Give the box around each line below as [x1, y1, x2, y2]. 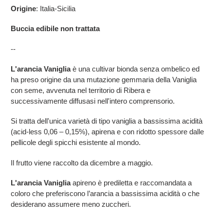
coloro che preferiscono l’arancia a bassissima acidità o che [11, 189, 200, 198]
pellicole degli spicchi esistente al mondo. [11, 138, 141, 147]
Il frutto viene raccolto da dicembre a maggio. [11, 158, 153, 167]
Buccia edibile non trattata [11, 24, 100, 33]
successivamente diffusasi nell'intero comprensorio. [11, 97, 175, 106]
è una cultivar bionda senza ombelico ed [71, 65, 200, 73]
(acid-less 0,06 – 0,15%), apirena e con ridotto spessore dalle [11, 127, 204, 136]
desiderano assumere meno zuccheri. [11, 200, 131, 209]
